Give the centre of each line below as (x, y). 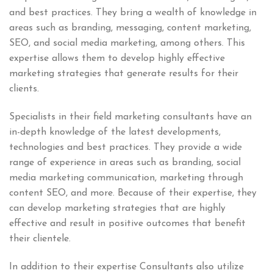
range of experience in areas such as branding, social (125, 162)
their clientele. (40, 239)
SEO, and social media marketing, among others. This (127, 44)
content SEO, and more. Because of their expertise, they (133, 193)
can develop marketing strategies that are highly (117, 208)
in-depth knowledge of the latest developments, (115, 132)
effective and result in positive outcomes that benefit (127, 223)
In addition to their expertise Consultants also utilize (126, 267)
